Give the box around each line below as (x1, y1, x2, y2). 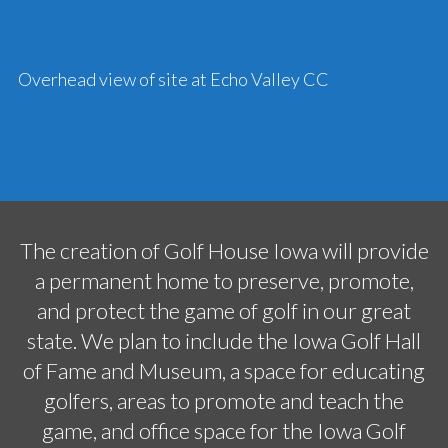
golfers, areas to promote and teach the (44, 387, 404, 414)
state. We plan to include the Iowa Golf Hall (27, 327, 421, 354)
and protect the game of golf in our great (37, 297, 411, 324)
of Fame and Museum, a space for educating (23, 357, 425, 384)
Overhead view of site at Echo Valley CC (17, 68, 329, 90)
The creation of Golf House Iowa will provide (19, 237, 429, 264)
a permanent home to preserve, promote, (34, 267, 414, 294)
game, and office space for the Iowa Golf (42, 417, 406, 444)
